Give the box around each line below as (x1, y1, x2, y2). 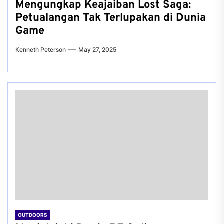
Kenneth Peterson (15, 46, 66, 53)
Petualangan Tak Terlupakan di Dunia (15, 11, 206, 25)
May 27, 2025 (78, 46, 116, 53)
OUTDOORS (18, 212, 47, 218)
